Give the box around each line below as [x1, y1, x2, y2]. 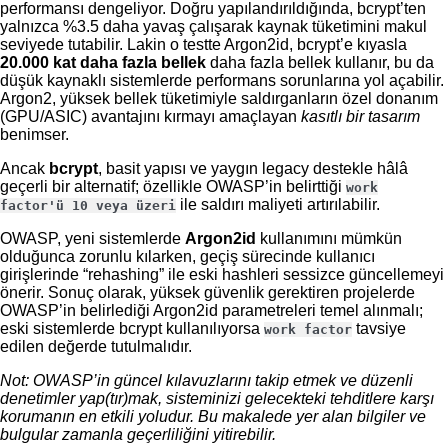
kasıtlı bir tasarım [301, 108, 420, 126]
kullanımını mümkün [256, 230, 402, 248]
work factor [264, 322, 352, 338]
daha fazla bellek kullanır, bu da [206, 54, 434, 72]
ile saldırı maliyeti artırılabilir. [176, 196, 380, 214]
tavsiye [352, 320, 406, 338]
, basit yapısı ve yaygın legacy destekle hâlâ [98, 160, 408, 178]
